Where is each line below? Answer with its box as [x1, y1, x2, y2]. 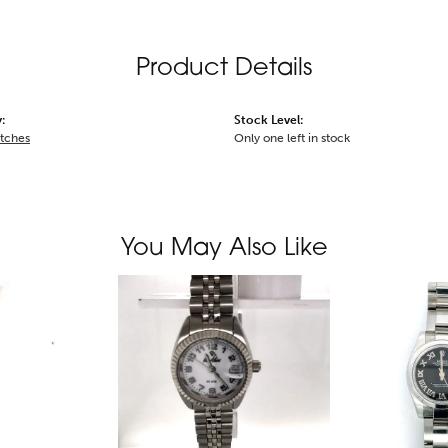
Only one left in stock [234, 131, 350, 146]
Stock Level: [234, 113, 303, 128]
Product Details [136, 57, 312, 82]
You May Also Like [120, 237, 328, 262]
